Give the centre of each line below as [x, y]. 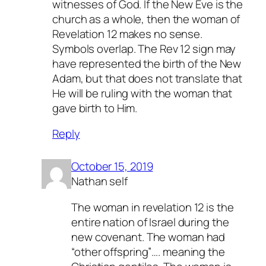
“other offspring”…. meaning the [148, 251]
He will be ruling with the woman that [142, 93]
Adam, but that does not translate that [148, 78]
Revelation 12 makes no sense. [128, 34]
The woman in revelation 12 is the [153, 207]
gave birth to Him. [95, 108]
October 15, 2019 [112, 167]
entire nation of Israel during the [150, 222]
